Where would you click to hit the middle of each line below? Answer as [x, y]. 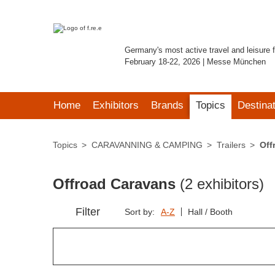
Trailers [231, 145]
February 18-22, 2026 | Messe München [195, 62]
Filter [88, 212]
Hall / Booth [210, 212]
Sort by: [140, 212]
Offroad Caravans [116, 184]
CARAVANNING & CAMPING [147, 145]
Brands [167, 105]
